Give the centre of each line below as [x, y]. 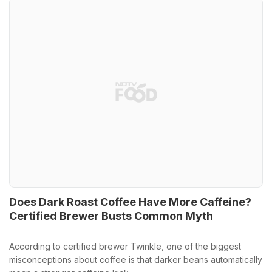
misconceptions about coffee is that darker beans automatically [136, 260]
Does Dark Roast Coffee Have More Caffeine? [130, 202]
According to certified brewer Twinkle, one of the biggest [125, 246]
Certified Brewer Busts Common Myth [111, 216]
